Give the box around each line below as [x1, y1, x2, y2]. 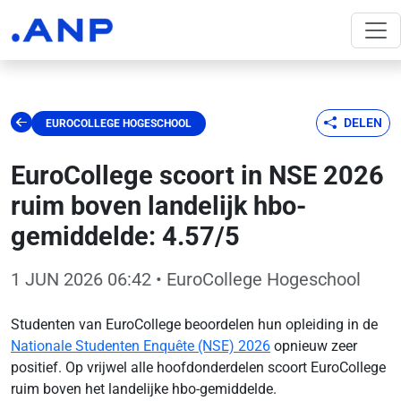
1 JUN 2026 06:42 [11, 269, 151, 290]
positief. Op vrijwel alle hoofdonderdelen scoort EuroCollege [11, 359, 386, 376]
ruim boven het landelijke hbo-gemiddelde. [11, 380, 277, 397]
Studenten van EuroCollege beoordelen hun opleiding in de [11, 316, 378, 333]
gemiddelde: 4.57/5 [11, 221, 240, 252]
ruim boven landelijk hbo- [11, 191, 306, 221]
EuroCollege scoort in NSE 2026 [11, 160, 384, 191]
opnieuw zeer [270, 337, 357, 354]
